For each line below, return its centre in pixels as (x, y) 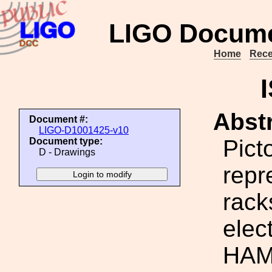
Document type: (66, 141)
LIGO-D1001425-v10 (84, 130)
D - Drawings (67, 152)
